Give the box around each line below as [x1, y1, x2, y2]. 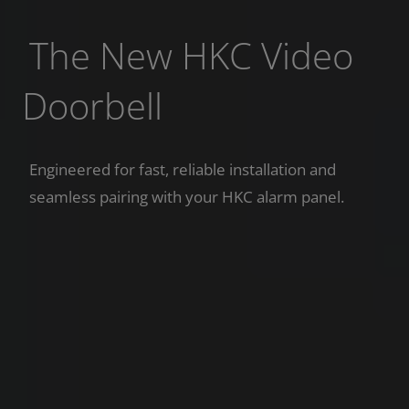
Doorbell [22, 79, 163, 131]
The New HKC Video [29, 29, 353, 80]
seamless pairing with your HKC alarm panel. [29, 185, 344, 207]
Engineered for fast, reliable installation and [29, 158, 336, 180]
